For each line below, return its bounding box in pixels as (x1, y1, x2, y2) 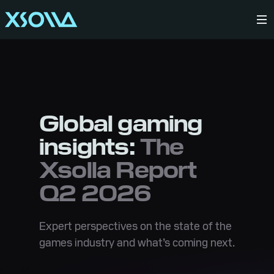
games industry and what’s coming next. (39, 235, 235, 250)
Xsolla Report (39, 156, 197, 185)
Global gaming (39, 109, 202, 138)
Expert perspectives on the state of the (39, 219, 232, 233)
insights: (39, 133, 140, 161)
